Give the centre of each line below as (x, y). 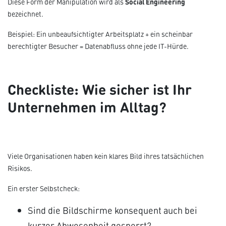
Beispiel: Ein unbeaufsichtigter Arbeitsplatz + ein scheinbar (100, 34)
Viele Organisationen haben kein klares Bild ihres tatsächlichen (106, 156)
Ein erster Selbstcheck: (44, 188)
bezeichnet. (25, 14)
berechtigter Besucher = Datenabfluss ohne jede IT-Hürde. (98, 46)
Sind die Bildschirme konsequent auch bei (112, 210)
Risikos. (20, 168)
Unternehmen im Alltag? (87, 106)
